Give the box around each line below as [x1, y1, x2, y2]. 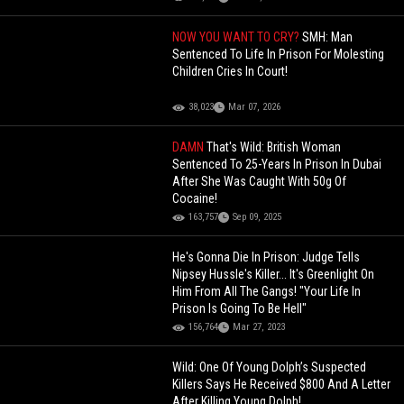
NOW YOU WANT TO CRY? [172, 30, 303, 45]
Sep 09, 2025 [233, 211, 282, 224]
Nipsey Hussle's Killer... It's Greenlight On [172, 267, 375, 282]
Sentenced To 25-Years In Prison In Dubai [172, 157, 382, 172]
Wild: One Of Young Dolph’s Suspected [172, 360, 367, 375]
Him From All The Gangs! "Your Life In [172, 284, 362, 299]
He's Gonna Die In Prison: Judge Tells [172, 250, 361, 265]
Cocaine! [172, 191, 218, 207]
